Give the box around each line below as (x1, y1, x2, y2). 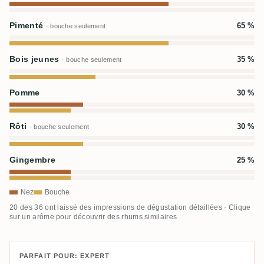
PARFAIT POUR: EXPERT (19, 252, 110, 259)
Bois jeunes (9, 55, 62, 64)
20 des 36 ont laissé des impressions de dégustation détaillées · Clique (9, 203, 251, 212)
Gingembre (9, 156, 55, 164)
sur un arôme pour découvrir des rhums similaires (9, 213, 177, 221)
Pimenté (9, 21, 46, 30)
